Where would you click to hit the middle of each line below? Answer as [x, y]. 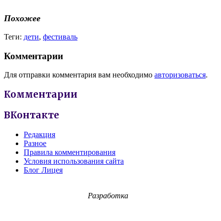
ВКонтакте [32, 115]
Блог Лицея [43, 170]
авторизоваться [180, 75]
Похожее [22, 18]
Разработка [108, 195]
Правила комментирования [70, 152]
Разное [35, 143]
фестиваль [60, 37]
